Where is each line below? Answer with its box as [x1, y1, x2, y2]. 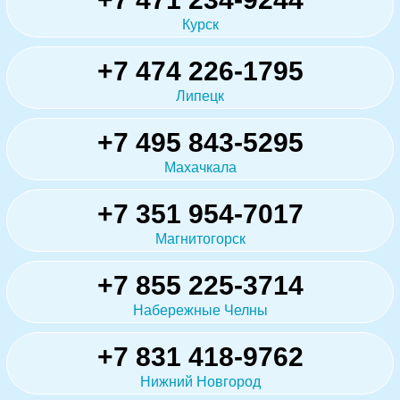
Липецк [176, 87, 224, 104]
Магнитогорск [154, 230, 246, 246]
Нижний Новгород [139, 373, 261, 389]
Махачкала [163, 159, 237, 175]
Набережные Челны [132, 302, 268, 318]
